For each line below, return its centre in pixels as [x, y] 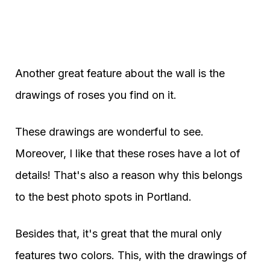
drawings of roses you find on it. [96, 95]
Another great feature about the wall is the [120, 74]
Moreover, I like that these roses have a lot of [128, 154]
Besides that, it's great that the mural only [118, 234]
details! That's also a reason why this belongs [129, 175]
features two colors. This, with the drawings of [131, 256]
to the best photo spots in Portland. [103, 197]
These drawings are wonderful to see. [109, 132]
